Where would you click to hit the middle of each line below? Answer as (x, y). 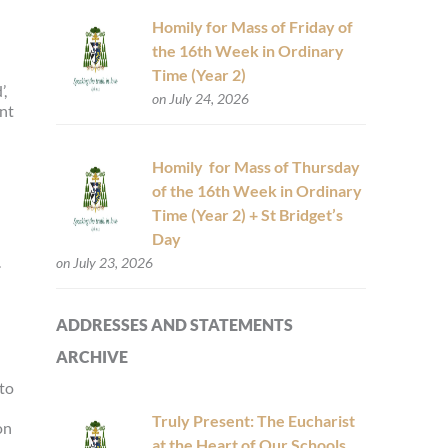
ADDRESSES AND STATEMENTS (174, 325)
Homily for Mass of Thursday (255, 167)
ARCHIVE (92, 357)
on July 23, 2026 (104, 263)
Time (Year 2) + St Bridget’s (247, 215)
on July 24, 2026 (200, 99)
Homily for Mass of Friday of (252, 27)
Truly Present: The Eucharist (253, 421)
